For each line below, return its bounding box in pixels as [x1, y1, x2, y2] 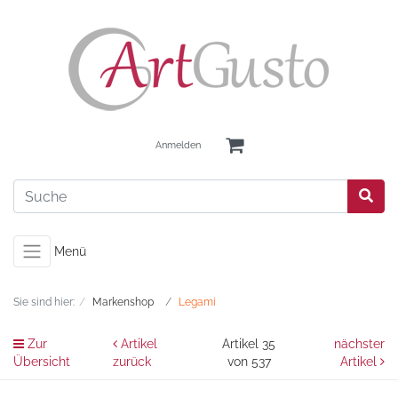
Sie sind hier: [13, 296, 75, 308]
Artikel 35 [222, 337, 275, 351]
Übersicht [13, 354, 70, 369]
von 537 [227, 354, 271, 369]
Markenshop [92, 296, 154, 308]
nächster [334, 337, 385, 351]
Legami [179, 296, 216, 308]
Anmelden [155, 139, 201, 151]
